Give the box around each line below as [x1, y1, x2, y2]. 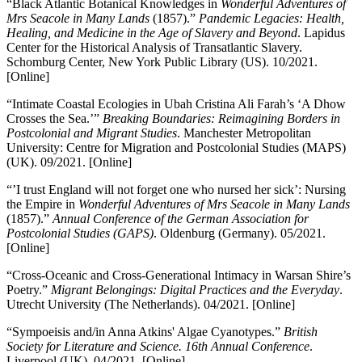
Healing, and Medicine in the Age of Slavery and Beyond [6, 26, 297, 40]
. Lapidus [297, 26, 345, 40]
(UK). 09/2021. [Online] [6, 155, 132, 170]
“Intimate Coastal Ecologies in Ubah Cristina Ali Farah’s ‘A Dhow [6, 97, 346, 112]
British [284, 325, 318, 339]
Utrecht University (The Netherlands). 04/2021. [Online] [6, 297, 295, 312]
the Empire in [6, 197, 78, 212]
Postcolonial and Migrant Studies [6, 126, 177, 141]
